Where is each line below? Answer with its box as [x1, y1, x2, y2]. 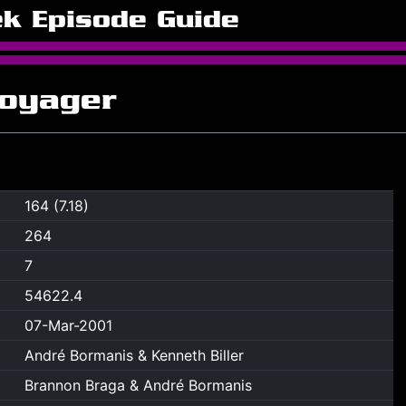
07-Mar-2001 [24, 316, 112, 334]
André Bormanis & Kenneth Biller [24, 346, 244, 364]
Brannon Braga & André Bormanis [24, 376, 252, 394]
